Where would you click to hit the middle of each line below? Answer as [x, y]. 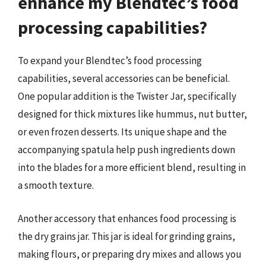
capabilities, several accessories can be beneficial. [124, 78]
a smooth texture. [56, 185]
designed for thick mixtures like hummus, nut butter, [132, 114]
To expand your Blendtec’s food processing [110, 61]
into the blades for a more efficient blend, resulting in [132, 167]
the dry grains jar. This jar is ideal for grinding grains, [126, 236]
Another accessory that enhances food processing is [127, 218]
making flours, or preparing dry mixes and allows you [130, 254]
